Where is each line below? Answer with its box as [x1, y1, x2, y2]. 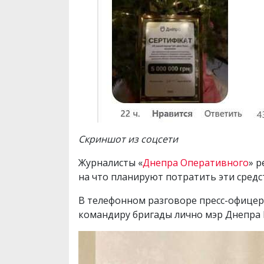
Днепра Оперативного [143, 156, 249, 169]
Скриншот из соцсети [78, 132, 178, 146]
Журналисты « [78, 156, 143, 169]
